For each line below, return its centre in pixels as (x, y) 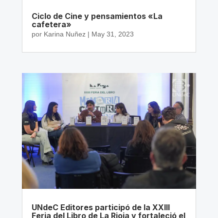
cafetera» (51, 25)
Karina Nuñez (64, 34)
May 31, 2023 (112, 34)
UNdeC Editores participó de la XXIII (100, 208)
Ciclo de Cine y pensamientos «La (97, 16)
